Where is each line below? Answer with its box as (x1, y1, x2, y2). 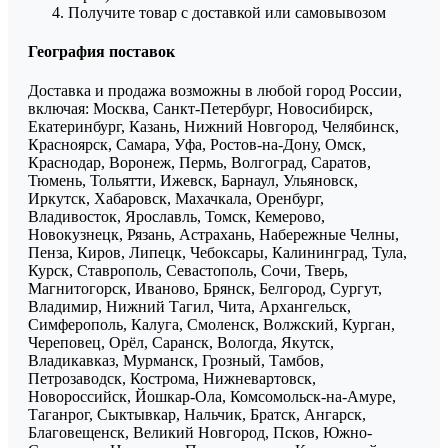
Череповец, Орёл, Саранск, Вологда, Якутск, (28, 334, 334, 352)
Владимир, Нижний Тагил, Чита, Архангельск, (28, 298, 351, 316)
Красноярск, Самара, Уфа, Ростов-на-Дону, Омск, (28, 136, 366, 154)
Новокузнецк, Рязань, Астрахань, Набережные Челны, (28, 226, 399, 244)
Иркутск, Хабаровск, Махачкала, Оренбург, (28, 190, 324, 208)
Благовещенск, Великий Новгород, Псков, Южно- (28, 424, 372, 442)
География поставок (28, 43, 175, 61)
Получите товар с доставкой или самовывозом (68, 3, 386, 21)
